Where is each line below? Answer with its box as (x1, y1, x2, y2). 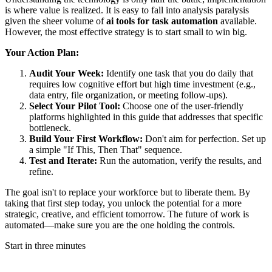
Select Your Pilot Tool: (29, 100, 120, 111)
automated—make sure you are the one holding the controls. (5, 219, 235, 230)
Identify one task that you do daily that (104, 67, 253, 78)
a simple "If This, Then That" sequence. (29, 144, 182, 155)
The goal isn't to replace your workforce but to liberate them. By (5, 186, 250, 197)
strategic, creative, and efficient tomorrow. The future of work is (5, 208, 249, 219)
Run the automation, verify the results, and (97, 155, 262, 166)
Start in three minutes (5, 240, 86, 251)
